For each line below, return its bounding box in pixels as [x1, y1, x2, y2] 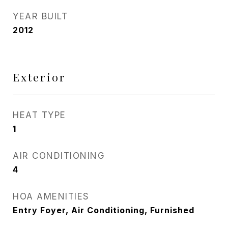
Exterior [13, 70, 66, 84]
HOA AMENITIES [13, 191, 90, 202]
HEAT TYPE [13, 110, 66, 120]
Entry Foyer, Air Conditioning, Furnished [13, 205, 194, 215]
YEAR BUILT [13, 11, 68, 21]
